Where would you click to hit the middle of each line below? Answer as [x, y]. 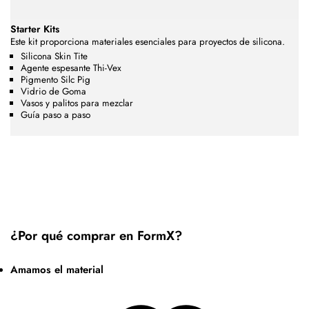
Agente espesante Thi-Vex [71, 68]
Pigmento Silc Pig [56, 79]
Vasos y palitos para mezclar [77, 103]
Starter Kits [35, 29]
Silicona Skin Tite [54, 56]
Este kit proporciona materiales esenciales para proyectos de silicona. [148, 42]
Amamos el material [57, 270]
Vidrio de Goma [53, 91]
